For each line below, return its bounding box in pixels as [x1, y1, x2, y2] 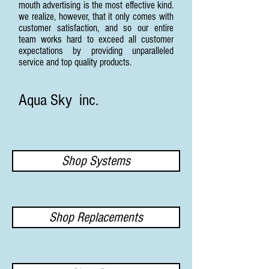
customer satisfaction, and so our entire [19, 22, 174, 34]
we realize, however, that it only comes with [19, 11, 174, 22]
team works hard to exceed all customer [19, 34, 174, 45]
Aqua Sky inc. [19, 91, 98, 109]
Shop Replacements [49, 210, 143, 225]
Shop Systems [62, 153, 130, 169]
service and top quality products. [19, 56, 141, 68]
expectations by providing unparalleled [19, 45, 174, 56]
